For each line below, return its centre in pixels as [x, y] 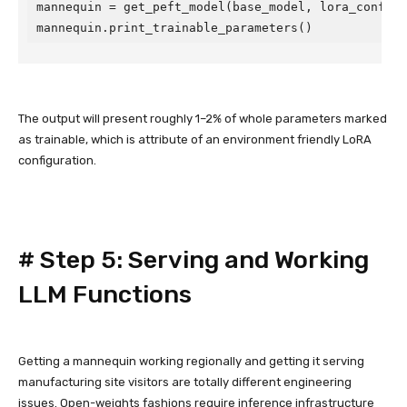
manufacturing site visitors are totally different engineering [185, 382]
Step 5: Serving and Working [204, 260]
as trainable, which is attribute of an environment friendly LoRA [195, 139]
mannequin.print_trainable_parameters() [174, 28]
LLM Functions [105, 294]
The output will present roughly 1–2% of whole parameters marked [203, 119]
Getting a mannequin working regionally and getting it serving [191, 361]
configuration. [57, 160]
